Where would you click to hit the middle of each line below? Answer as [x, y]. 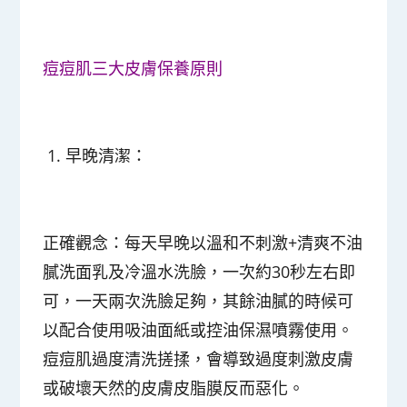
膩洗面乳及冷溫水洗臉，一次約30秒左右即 [199, 271]
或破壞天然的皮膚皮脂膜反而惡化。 [174, 387]
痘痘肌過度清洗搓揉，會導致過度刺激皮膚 [199, 358]
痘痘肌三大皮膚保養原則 [135, 68]
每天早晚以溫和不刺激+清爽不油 [244, 242]
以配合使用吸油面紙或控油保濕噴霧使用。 [199, 329]
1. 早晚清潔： [95, 155]
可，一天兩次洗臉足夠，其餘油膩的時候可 [199, 300]
